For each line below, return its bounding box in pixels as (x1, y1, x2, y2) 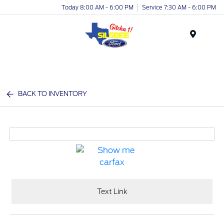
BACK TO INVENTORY (18, 90, 87, 97)
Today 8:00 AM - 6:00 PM (61, 3, 133, 11)
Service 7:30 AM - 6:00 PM (142, 3, 216, 11)
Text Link (96, 187, 127, 195)
